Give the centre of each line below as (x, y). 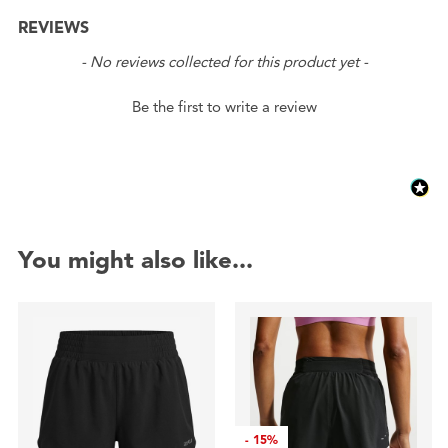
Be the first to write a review (224, 107)
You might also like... (135, 260)
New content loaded (91, 59)
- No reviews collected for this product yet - (224, 62)
